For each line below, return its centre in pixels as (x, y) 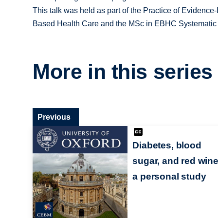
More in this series (123, 72)
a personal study (169, 176)
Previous (54, 117)
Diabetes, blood (167, 145)
